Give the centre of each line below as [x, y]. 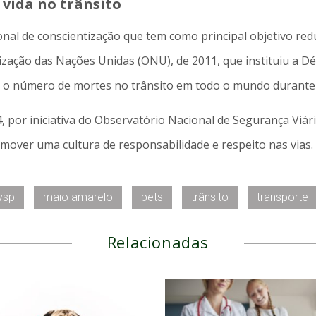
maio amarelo [78, 197]
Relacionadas [158, 242]
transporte [282, 197]
